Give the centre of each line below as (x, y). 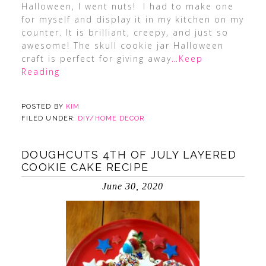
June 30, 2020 (133, 186)
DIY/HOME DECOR (111, 118)
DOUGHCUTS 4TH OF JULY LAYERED (129, 155)
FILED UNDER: (50, 118)
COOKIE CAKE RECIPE (85, 167)
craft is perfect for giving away (96, 58)
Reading (40, 72)
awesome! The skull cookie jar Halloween (122, 45)
